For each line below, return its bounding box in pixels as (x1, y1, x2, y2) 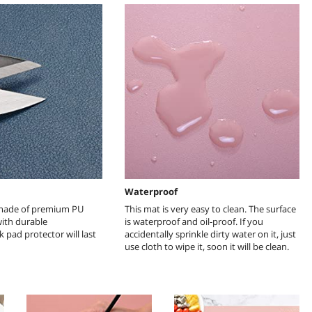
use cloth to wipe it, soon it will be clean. (125, 240, 289, 253)
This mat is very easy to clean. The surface (125, 202, 296, 215)
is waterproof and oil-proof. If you (125, 214, 263, 228)
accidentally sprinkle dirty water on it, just (125, 227, 296, 240)
